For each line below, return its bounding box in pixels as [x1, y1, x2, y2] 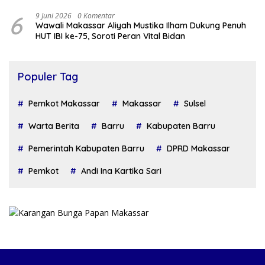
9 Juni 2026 [35, 10, 72, 21]
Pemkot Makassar [28, 98, 100, 109]
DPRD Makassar [167, 143, 230, 154]
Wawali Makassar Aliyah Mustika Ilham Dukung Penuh [35, 20, 246, 31]
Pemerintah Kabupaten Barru [28, 143, 144, 154]
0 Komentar [77, 10, 115, 21]
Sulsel [184, 98, 206, 109]
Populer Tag [18, 69, 78, 83]
